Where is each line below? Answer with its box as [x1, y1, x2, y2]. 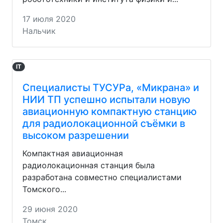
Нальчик [22, 25, 56, 36]
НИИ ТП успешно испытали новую [22, 93, 190, 106]
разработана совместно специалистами [22, 172, 182, 182]
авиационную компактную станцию [22, 105, 197, 117]
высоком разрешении [22, 129, 129, 141]
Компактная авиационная [22, 148, 123, 158]
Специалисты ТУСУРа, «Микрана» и [22, 81, 199, 94]
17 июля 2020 [22, 13, 76, 24]
